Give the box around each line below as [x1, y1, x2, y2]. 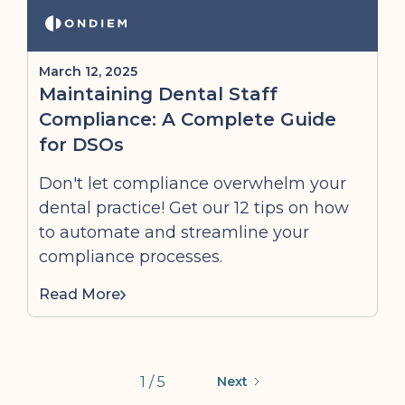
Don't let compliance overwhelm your [39, 174, 346, 193]
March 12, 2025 [39, 63, 137, 80]
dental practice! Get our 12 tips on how [39, 198, 349, 218]
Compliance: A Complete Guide [39, 108, 336, 130]
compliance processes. [39, 247, 222, 267]
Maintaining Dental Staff [39, 83, 278, 105]
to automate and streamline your [39, 222, 309, 242]
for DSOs [39, 134, 124, 155]
